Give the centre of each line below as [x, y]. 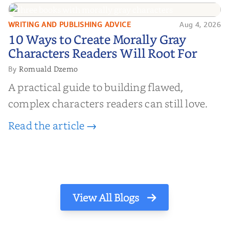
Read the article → [53, 125]
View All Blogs [107, 197]
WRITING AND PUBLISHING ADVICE [70, 24]
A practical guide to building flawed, [96, 87]
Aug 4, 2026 [200, 24]
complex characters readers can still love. [108, 103]
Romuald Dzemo [49, 68]
